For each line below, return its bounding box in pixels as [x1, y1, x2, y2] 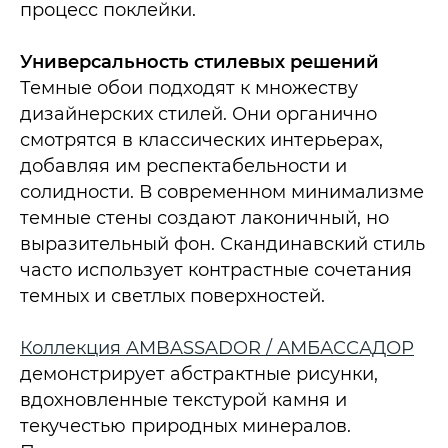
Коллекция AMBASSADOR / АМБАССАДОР [20, 336, 414, 359]
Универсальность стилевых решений [20, 50, 379, 73]
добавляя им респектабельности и [20, 154, 347, 177]
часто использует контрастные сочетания [20, 258, 412, 281]
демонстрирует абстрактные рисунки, [20, 362, 378, 385]
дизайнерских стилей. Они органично [20, 102, 377, 125]
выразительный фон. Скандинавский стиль [20, 232, 425, 255]
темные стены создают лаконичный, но [20, 206, 389, 229]
